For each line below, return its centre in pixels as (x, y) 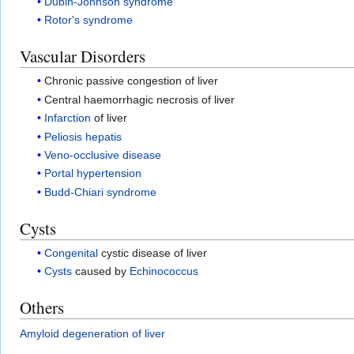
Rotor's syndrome (89, 20)
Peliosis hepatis (83, 136)
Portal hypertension (93, 173)
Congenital (72, 252)
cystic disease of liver (153, 252)
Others (42, 308)
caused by (101, 271)
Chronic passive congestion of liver (132, 81)
